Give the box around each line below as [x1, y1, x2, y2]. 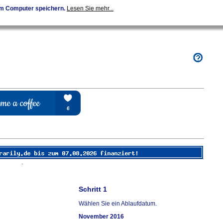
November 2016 [79, 213, 124, 221]
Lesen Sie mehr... [67, 5, 113, 12]
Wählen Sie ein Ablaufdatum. [79, 200, 157, 208]
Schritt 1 [79, 185, 107, 194]
